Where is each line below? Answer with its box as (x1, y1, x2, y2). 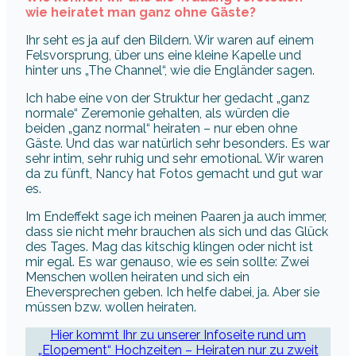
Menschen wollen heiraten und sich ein (25, 269, 250, 284)
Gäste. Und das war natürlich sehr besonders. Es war (25, 135, 330, 151)
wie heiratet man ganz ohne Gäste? (25, 4, 256, 20)
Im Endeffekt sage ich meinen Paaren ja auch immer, (25, 208, 327, 224)
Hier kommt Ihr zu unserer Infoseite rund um (50, 327, 306, 342)
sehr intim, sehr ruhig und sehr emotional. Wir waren (25, 150, 323, 166)
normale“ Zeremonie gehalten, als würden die (25, 105, 289, 121)
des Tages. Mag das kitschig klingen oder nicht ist (25, 238, 313, 254)
